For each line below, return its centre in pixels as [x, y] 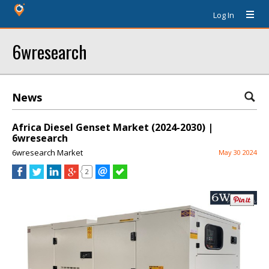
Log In [224, 15]
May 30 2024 [238, 152]
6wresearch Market [47, 153]
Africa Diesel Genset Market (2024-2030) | [113, 127]
